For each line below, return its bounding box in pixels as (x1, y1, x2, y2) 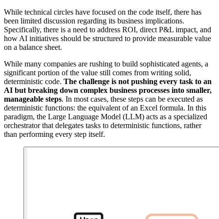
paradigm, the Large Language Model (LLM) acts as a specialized (4, 112, 207, 121)
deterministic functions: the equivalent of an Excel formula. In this (4, 103, 206, 112)
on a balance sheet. (4, 43, 62, 51)
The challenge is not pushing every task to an (64, 77, 212, 86)
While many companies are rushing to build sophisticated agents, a (4, 59, 208, 68)
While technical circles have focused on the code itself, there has (4, 7, 201, 16)
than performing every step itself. (4, 130, 105, 138)
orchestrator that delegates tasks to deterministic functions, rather (4, 121, 201, 130)
